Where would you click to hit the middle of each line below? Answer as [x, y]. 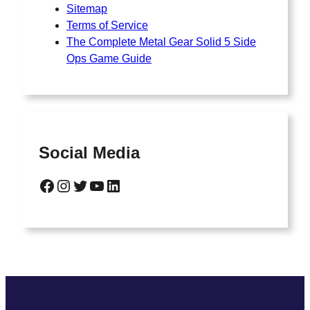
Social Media [89, 152]
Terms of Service [107, 25]
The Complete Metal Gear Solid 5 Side [161, 42]
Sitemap [87, 8]
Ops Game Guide [109, 58]
